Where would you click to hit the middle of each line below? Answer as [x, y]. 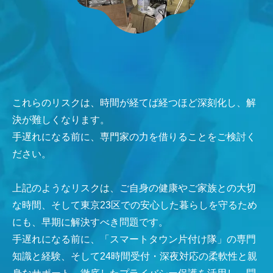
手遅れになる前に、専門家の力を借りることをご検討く [134, 137]
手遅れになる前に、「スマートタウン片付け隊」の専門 [134, 239]
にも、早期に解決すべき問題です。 [90, 222]
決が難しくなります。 [61, 120]
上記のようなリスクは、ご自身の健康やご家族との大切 [134, 188]
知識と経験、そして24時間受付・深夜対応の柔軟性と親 [135, 257]
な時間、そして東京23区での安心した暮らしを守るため [135, 205]
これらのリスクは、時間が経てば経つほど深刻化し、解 [134, 103]
